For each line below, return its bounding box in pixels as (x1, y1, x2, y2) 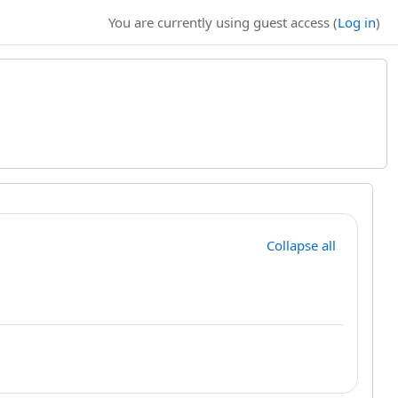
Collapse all (267, 236, 336, 254)
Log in (338, 13, 376, 31)
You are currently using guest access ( (108, 13, 338, 31)
